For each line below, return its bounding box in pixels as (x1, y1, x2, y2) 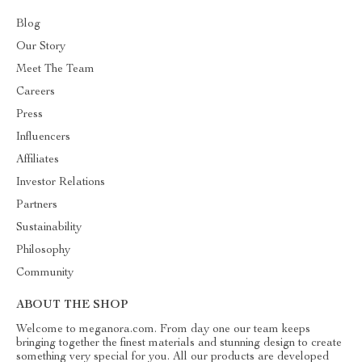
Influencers (16, 132, 70, 143)
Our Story (16, 41, 65, 53)
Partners (16, 200, 57, 211)
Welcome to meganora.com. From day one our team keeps (16, 324, 310, 335)
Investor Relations (16, 177, 105, 188)
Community (16, 267, 74, 279)
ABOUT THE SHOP (16, 300, 128, 311)
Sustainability (16, 222, 82, 234)
